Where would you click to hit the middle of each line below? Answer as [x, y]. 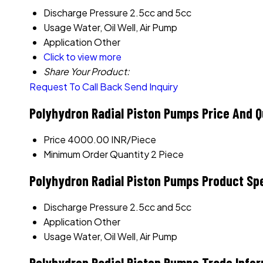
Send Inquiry [151, 87]
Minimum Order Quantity [96, 154]
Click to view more [82, 57]
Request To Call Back [76, 87]
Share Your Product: [87, 72]
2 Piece [167, 154]
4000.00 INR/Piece [112, 140]
